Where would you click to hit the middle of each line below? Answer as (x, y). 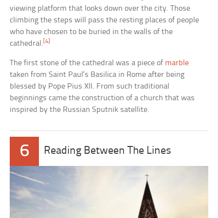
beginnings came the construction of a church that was (102, 98)
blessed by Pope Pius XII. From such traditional (90, 86)
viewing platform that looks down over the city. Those (100, 8)
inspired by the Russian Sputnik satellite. (80, 109)
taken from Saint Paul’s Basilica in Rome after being (97, 74)
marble (177, 63)
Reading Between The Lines (108, 151)
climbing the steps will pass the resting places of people (105, 20)
